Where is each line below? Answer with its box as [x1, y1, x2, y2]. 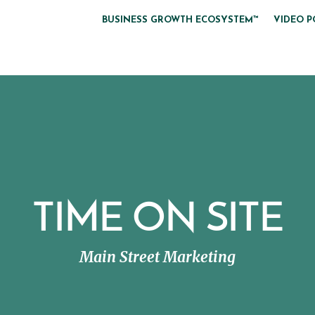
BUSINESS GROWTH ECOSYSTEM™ [101, 15, 259, 25]
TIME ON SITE [32, 202, 283, 241]
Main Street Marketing [79, 247, 236, 267]
